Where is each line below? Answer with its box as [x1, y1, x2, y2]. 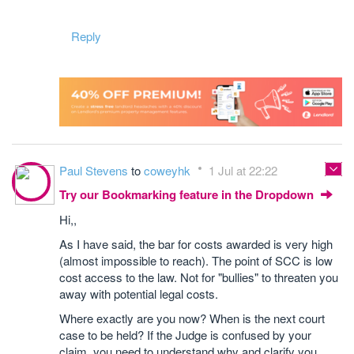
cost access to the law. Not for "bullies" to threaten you [59, 269, 338, 285]
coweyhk [144, 162, 194, 179]
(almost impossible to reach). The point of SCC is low [59, 252, 333, 269]
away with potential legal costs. [59, 285, 218, 302]
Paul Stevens [59, 162, 131, 179]
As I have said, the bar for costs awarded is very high [59, 235, 333, 252]
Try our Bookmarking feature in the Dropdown [59, 186, 317, 203]
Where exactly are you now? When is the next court [59, 310, 325, 326]
